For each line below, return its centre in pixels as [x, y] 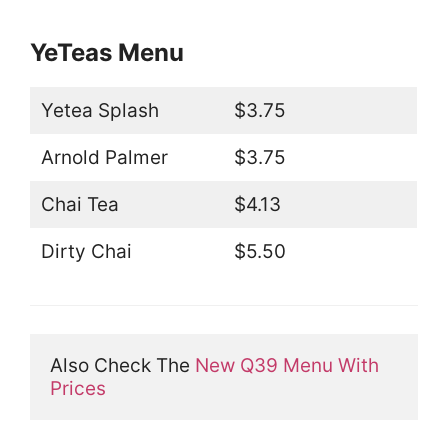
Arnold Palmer [104, 158]
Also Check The [122, 366]
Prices [78, 389]
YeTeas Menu [107, 53]
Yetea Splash [99, 111]
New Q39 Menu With [287, 366]
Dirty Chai [86, 252]
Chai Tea [79, 205]
